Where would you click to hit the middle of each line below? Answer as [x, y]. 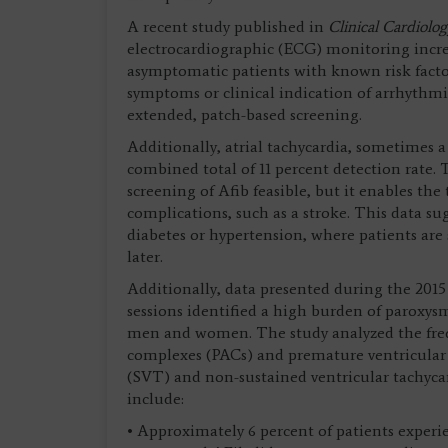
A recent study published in [227, 26]
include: [157, 398]
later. [145, 256]
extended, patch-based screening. [246, 114]
